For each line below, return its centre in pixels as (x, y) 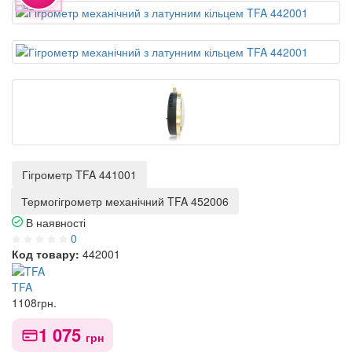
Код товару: (46, 254)
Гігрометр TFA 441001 (79, 174)
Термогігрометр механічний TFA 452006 (125, 201)
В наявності (54, 222)
